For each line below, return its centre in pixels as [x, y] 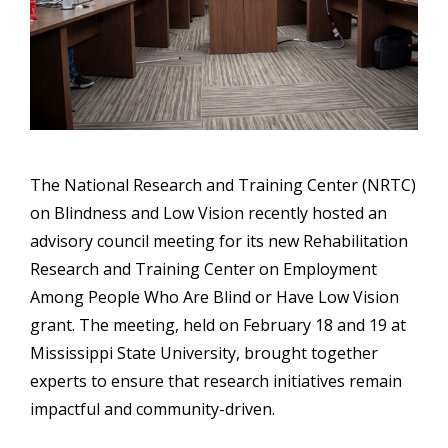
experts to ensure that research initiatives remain [216, 380]
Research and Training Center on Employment [203, 268]
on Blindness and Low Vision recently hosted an [208, 212]
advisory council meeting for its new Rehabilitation [219, 240]
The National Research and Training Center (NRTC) [223, 184]
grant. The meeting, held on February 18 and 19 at [218, 324]
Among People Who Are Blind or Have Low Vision [214, 296]
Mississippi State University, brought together [204, 352]
